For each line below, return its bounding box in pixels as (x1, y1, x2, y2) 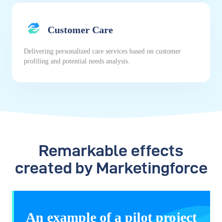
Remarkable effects (39, 142, 183, 160)
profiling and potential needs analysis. (24, 57, 130, 65)
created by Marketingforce (14, 159, 208, 177)
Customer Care (48, 24, 113, 35)
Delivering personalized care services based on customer (24, 48, 181, 55)
